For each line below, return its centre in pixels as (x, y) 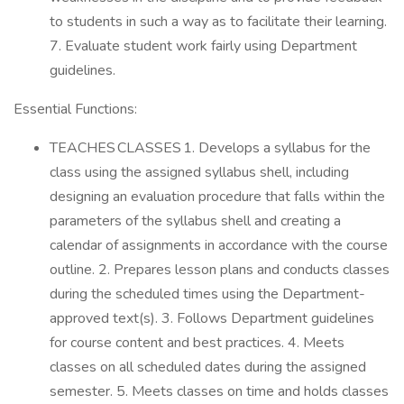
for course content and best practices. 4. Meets (197, 343)
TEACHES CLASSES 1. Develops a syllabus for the (210, 148)
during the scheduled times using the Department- (207, 294)
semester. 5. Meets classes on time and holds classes (219, 391)
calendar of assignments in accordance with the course (219, 245)
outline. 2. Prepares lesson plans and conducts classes (220, 270)
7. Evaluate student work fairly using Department (203, 46)
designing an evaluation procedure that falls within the (217, 197)
